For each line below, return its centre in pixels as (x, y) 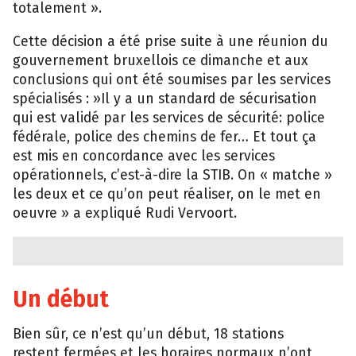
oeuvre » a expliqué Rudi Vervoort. (125, 213)
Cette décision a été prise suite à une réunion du (170, 41)
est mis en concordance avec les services (144, 156)
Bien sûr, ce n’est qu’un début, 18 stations (148, 335)
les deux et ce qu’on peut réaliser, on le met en (167, 194)
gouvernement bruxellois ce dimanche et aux (161, 60)
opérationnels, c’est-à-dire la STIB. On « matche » (172, 175)
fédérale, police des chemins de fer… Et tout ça (164, 137)
